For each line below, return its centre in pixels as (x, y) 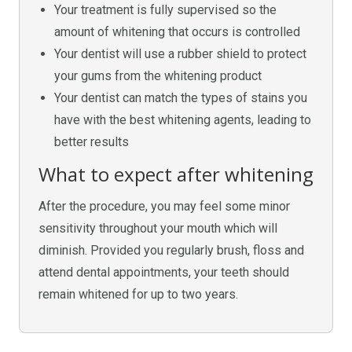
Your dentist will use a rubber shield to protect (180, 54)
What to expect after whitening (176, 174)
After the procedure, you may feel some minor (164, 206)
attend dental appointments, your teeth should (164, 272)
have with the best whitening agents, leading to (183, 120)
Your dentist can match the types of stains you (181, 98)
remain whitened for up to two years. (138, 294)
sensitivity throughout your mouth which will (158, 228)
